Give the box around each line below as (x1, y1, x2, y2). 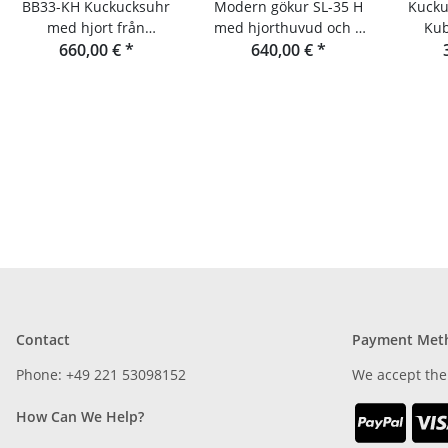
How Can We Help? (16, 407, 144, 427)
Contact (16, 330, 70, 350)
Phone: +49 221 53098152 (16, 365, 186, 385)
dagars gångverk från (216, 39, 360, 59)
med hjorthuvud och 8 (213, 18, 363, 38)
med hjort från (47, 18, 145, 38)
